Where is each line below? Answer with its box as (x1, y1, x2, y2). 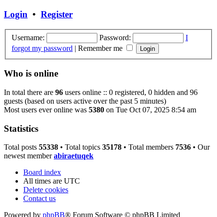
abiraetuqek (54, 152, 93, 160)
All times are (23, 177, 64, 186)
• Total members (122, 143, 175, 152)
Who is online (4, 68, 58, 79)
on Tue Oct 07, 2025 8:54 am (104, 105, 196, 114)
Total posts (4, 143, 39, 152)
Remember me (78, 44, 124, 52)
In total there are (4, 88, 55, 96)
